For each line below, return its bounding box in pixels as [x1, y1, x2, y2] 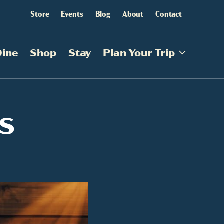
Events [61, 8, 83, 19]
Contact [155, 8, 182, 19]
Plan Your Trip [103, 45, 175, 59]
